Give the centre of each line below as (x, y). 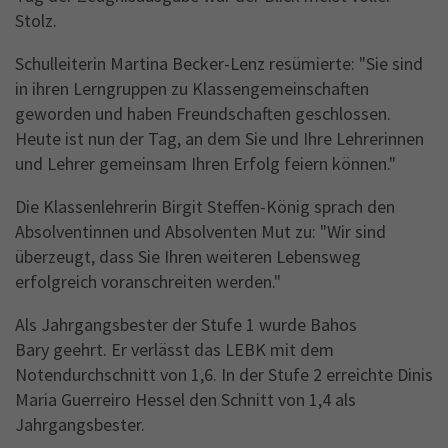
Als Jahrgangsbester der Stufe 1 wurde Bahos (186, 325)
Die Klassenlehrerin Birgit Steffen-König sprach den (205, 207)
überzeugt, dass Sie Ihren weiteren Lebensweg (188, 257)
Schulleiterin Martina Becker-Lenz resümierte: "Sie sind (219, 64)
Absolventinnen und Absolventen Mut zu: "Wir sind (200, 232)
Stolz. (36, 21)
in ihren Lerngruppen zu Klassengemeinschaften (192, 89)
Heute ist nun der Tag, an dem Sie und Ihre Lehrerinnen (219, 139)
